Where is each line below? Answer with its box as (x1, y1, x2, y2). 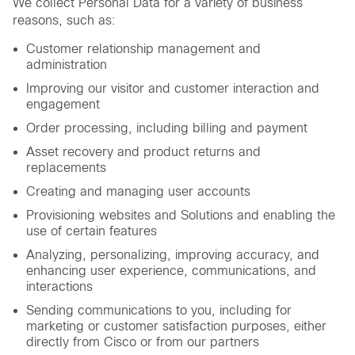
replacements (26, 161, 106, 175)
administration (26, 58, 107, 72)
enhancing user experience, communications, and (26, 264, 316, 278)
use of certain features (26, 224, 157, 239)
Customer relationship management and (26, 42, 261, 56)
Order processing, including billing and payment (26, 121, 307, 136)
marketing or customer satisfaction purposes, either (26, 319, 326, 334)
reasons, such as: (13, 13, 116, 28)
